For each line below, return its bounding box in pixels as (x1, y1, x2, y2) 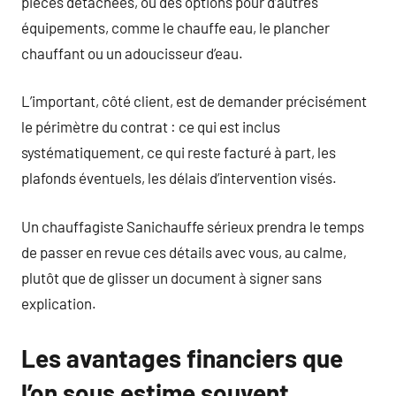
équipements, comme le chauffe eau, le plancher (21, 18, 330, 36)
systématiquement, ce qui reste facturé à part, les (21, 143, 336, 161)
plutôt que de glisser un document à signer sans (21, 268, 322, 286)
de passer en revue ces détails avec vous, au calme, (21, 242, 346, 261)
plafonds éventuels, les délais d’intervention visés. (21, 169, 337, 187)
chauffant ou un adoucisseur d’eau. (21, 43, 243, 62)
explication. (21, 293, 96, 312)
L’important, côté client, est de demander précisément (21, 92, 367, 110)
